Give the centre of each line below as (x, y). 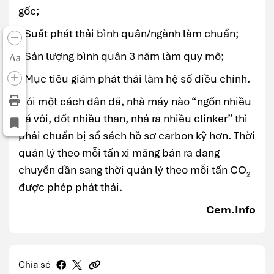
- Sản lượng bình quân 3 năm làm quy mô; (122, 56)
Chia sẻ (34, 265)
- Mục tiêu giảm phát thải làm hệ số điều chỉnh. (134, 79)
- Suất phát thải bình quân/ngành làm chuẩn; (130, 34)
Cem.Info (231, 210)
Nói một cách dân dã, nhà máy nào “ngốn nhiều (135, 102)
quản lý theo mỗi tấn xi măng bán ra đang (119, 153)
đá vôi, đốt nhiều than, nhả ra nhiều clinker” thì (133, 119)
